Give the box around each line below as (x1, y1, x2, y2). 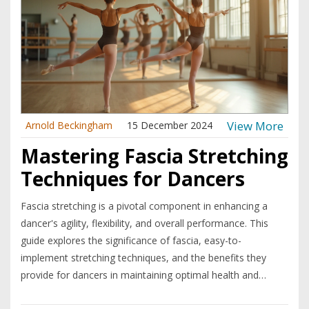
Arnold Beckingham (26, 119, 112, 132)
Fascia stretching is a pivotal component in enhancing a (21, 199, 268, 213)
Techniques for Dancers (21, 166, 245, 192)
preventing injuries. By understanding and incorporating (21, 286, 266, 299)
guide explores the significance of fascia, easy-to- (21, 234, 241, 248)
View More (227, 117, 283, 134)
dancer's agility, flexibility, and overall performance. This (21, 217, 268, 230)
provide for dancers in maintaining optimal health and (21, 268, 259, 282)
